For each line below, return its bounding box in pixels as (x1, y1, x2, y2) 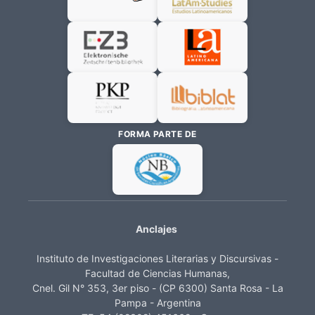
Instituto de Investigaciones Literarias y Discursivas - (37, 252, 278, 264)
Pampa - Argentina (114, 296, 201, 309)
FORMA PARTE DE (118, 128, 197, 139)
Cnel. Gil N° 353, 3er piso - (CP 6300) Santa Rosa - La (32, 281, 283, 294)
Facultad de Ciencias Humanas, (85, 266, 230, 279)
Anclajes (135, 222, 177, 235)
